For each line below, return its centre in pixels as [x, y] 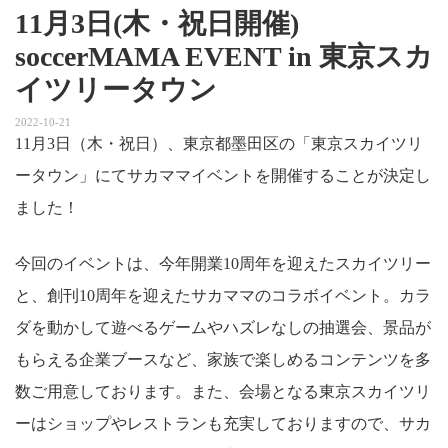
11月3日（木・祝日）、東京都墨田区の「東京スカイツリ [219, 144]
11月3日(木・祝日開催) [157, 24]
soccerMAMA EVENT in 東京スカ [224, 57]
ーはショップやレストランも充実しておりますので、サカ [223, 424]
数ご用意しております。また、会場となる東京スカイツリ [223, 392]
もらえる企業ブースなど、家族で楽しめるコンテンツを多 [223, 360]
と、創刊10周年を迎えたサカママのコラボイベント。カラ [223, 296]
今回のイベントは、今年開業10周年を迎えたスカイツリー [223, 264]
